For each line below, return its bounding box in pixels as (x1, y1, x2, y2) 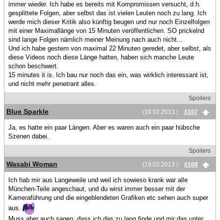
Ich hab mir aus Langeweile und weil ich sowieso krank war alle (8, 176, 188, 184)
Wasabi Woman (6, 160, 57, 168)
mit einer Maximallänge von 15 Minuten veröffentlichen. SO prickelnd (8, 27, 204, 34)
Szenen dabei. (8, 133, 49, 140)
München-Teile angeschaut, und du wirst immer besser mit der (8, 185, 185, 192)
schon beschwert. (8, 62, 58, 70)
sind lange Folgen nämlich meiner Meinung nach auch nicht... (8, 36, 183, 43)
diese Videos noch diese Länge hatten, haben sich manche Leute (8, 54, 194, 61)
